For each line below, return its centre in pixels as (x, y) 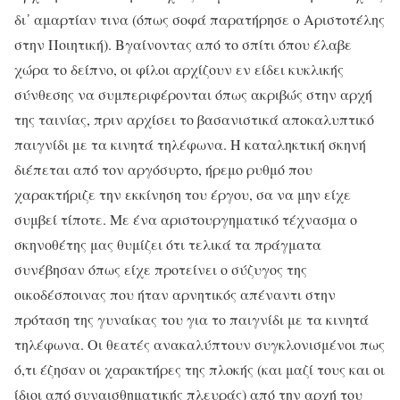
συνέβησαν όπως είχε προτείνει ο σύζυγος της (161, 270)
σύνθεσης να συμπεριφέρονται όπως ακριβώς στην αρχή (193, 95)
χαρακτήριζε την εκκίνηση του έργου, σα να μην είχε (183, 195)
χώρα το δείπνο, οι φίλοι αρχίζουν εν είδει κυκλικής (179, 70)
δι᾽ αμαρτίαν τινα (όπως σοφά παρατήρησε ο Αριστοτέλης (200, 20)
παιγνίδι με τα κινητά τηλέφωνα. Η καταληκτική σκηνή (190, 145)
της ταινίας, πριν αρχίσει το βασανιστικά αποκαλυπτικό (194, 120)
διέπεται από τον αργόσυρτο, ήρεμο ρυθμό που (163, 170)
